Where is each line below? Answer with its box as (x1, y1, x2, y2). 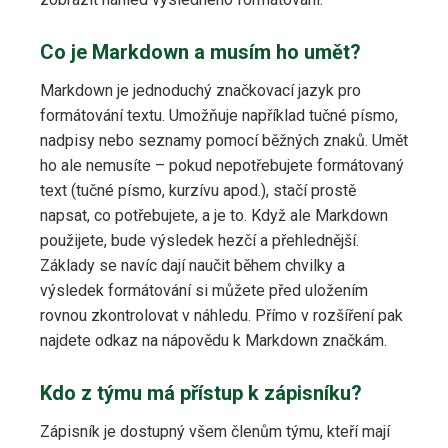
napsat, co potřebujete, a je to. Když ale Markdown (40, 206, 388, 226)
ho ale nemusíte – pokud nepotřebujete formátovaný (40, 156, 404, 176)
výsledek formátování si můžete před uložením (40, 281, 368, 301)
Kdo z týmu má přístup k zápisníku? (40, 381, 362, 406)
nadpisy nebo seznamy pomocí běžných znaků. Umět (40, 131, 408, 151)
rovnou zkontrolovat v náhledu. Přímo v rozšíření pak (40, 306, 403, 326)
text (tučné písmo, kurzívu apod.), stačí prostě (40, 181, 356, 201)
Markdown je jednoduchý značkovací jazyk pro (40, 81, 361, 101)
